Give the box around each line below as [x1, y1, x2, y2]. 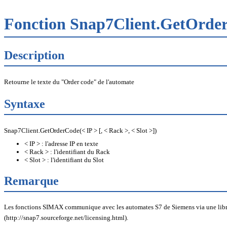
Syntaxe [4, 97, 45, 110]
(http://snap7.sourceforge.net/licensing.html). [4, 214, 128, 222]
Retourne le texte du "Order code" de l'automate [4, 78, 134, 86]
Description [4, 48, 64, 62]
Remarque [4, 174, 59, 187]
